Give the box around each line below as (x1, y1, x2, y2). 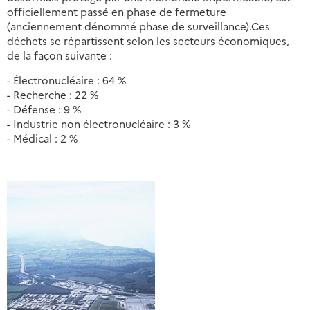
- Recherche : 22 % (7, 86, 98, 102)
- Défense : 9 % (7, 101, 81, 116)
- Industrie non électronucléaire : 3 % (7, 116, 190, 131)
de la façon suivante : (7, 47, 115, 62)
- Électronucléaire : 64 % (7, 72, 126, 87)
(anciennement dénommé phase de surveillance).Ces (7, 18, 270, 33)
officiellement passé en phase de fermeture (7, 3, 226, 19)
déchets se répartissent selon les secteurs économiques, (7, 33, 289, 48)
